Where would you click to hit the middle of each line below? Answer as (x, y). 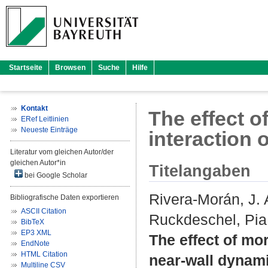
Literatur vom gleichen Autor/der (62, 152)
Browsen (70, 68)
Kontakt (34, 108)
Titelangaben (200, 171)
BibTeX (33, 222)
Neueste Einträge (49, 130)
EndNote (35, 243)
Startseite (26, 68)
